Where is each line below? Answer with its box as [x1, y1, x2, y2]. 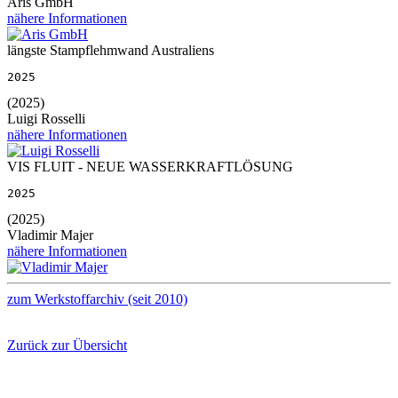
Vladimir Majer [7, 227, 93, 243]
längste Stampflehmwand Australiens [7, 42, 214, 58]
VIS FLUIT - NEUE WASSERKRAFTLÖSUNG [7, 158, 293, 174]
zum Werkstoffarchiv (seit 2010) [7, 291, 187, 306]
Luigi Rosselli [7, 110, 85, 126]
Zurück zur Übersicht [7, 337, 127, 353]
